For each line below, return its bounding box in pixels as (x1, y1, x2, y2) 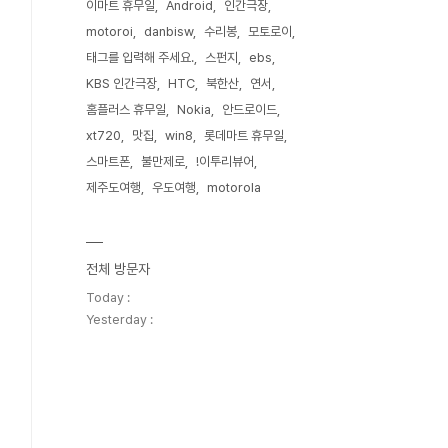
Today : (86, 290, 130, 305)
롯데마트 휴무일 (204, 128, 284, 143)
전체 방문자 (86, 261, 150, 277)
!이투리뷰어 (196, 154, 254, 169)
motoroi (86, 24, 133, 39)
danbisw (144, 24, 193, 39)
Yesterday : (86, 312, 153, 327)
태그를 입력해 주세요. (86, 50, 194, 65)
